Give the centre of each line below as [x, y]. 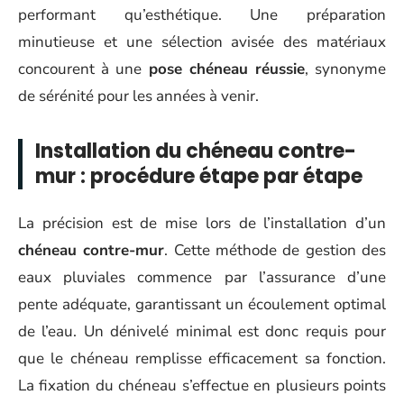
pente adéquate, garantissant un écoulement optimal [202, 304]
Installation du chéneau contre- [196, 151]
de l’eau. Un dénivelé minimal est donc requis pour [202, 331]
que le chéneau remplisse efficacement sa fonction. [202, 358]
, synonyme [345, 69]
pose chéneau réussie [226, 69]
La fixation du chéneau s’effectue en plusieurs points [202, 385]
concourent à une [83, 69]
